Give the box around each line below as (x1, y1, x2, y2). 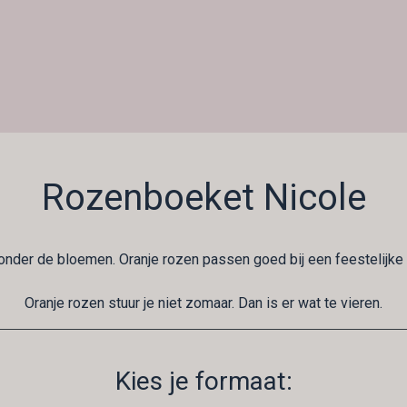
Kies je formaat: (114, 366, 293, 396)
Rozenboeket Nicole (41, 176, 366, 219)
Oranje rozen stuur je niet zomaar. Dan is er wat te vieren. (25, 294, 382, 312)
